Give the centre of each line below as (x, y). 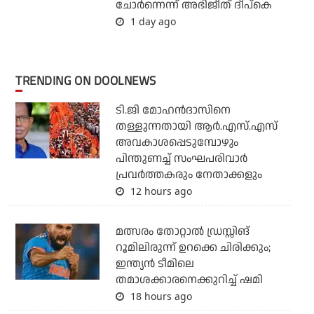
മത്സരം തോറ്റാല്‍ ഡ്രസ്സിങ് (182, 232)
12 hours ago (159, 191)
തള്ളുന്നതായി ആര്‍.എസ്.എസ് (196, 127)
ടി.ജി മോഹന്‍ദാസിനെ (173, 111)
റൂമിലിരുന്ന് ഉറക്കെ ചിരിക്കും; (193, 248)
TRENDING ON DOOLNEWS (89, 81)
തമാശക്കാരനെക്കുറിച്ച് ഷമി (189, 280)
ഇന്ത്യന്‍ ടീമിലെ (155, 264)
